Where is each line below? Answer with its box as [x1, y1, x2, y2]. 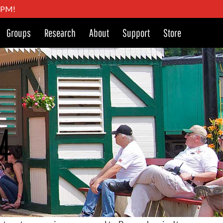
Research [44, 26, 76, 39]
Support [122, 26, 150, 39]
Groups [6, 26, 31, 39]
